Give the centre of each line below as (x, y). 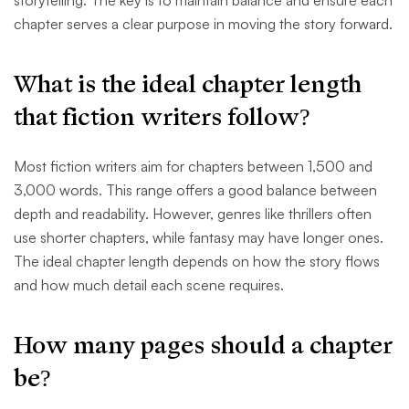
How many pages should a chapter (203, 346)
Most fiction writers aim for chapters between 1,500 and (193, 167)
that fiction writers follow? (162, 118)
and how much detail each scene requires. (149, 285)
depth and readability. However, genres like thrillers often (193, 214)
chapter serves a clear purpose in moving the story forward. (203, 24)
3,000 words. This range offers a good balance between (195, 190)
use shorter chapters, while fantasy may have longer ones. (199, 238)
